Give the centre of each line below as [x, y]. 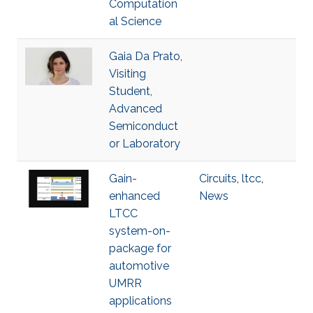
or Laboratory [145, 144]
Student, [131, 91]
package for [140, 248]
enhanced [134, 196]
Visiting [128, 74]
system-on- [140, 231]
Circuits [218, 179]
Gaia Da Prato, [146, 56]
